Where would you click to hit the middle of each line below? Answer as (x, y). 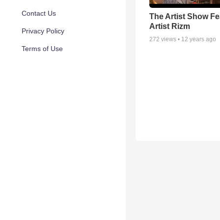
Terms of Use (42, 49)
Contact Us (39, 13)
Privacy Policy (43, 31)
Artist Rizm (170, 26)
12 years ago (199, 39)
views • (170, 39)
